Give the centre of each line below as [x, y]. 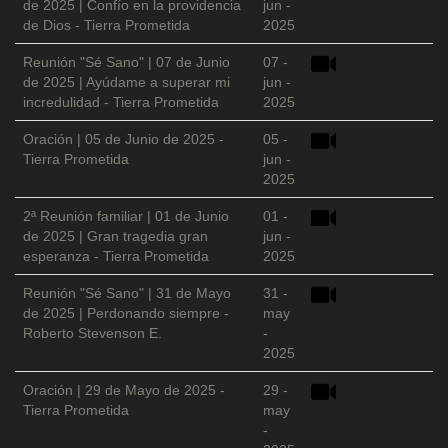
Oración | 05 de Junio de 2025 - [123, 139]
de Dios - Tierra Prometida [106, 25]
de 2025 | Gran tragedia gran [115, 236]
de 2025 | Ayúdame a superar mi [126, 82]
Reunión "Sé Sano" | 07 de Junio [126, 62]
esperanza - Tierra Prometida [116, 256]
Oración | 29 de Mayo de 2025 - [124, 390]
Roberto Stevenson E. [92, 333]
